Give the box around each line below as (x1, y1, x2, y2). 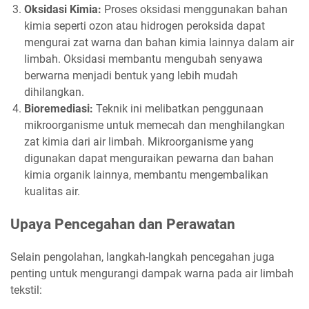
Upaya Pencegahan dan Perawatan (10, 216, 235, 233)
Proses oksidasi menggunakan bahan (101, 3, 288, 17)
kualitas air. (24, 185, 80, 199)
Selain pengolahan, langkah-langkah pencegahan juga (10, 250, 275, 264)
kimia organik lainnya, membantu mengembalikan (24, 168, 268, 182)
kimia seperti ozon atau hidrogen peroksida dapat (24, 19, 265, 33)
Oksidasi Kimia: (24, 3, 101, 17)
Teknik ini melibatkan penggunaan (93, 102, 263, 116)
